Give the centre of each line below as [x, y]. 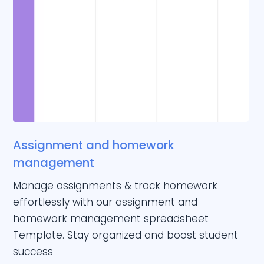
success [33, 252]
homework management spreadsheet [111, 219]
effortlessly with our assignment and [105, 202]
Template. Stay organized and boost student [126, 235]
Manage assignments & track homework [115, 186]
